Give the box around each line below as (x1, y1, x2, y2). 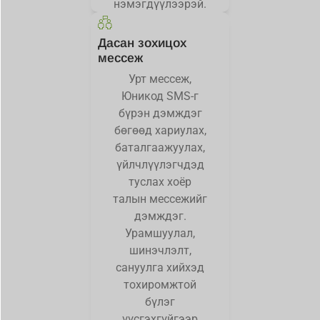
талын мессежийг (113, 192, 207, 206)
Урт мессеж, (129, 72, 191, 86)
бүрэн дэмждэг (118, 106, 202, 121)
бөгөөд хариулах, (114, 124, 206, 138)
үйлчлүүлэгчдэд (116, 158, 204, 172)
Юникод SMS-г (121, 89, 199, 104)
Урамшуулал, (125, 226, 195, 241)
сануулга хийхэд (116, 261, 204, 275)
